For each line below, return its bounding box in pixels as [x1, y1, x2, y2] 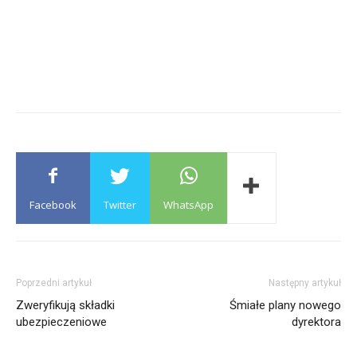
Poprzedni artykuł [16, 277, 92, 288]
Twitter [104, 198, 136, 212]
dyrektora [292, 315, 341, 329]
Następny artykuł [269, 277, 341, 288]
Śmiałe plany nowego [229, 298, 341, 312]
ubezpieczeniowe [16, 315, 107, 329]
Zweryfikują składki [16, 298, 115, 312]
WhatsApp [163, 198, 214, 212]
